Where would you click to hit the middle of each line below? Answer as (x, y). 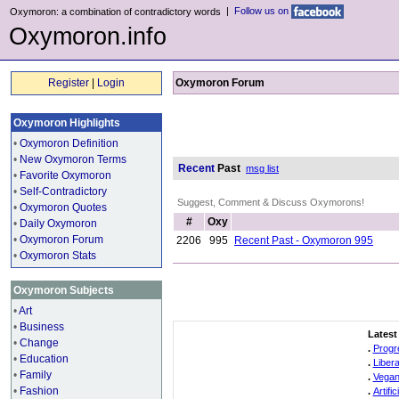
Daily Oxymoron (58, 224)
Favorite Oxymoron (65, 175)
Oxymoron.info (88, 37)
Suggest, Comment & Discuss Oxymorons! (271, 202)
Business (42, 327)
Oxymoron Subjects (64, 290)
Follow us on (263, 10)
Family (36, 375)
